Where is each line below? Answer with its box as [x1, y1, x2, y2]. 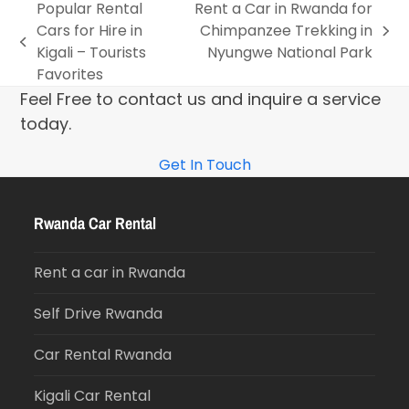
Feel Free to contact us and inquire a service [20, 88, 382, 111]
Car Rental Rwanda [34, 344, 173, 366]
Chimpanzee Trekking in [200, 20, 373, 42]
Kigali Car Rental [34, 385, 152, 407]
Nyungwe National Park [207, 42, 373, 64]
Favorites [36, 64, 103, 86]
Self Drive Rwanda [34, 303, 163, 325]
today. [20, 112, 72, 136]
